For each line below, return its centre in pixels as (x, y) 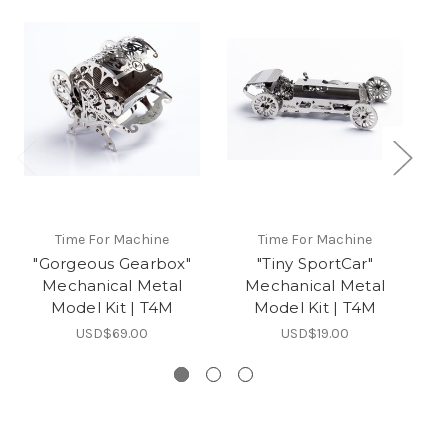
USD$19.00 (315, 333)
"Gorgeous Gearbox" (112, 263)
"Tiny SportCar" (315, 263)
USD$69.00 (112, 333)
